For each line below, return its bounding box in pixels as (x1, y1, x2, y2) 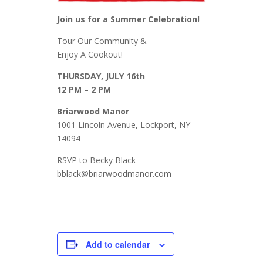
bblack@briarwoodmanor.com (56, 167, 171, 179)
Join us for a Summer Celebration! (56, 13, 200, 25)
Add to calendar (85, 238, 150, 250)
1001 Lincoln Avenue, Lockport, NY (56, 119, 190, 130)
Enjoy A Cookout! (56, 48, 123, 60)
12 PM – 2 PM (56, 83, 111, 95)
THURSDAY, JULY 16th (56, 70, 145, 82)
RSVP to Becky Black (56, 154, 136, 166)
